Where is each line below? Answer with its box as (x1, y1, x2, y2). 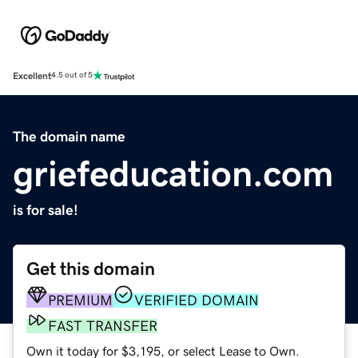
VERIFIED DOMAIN (134, 292, 259, 308)
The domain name (13, 129, 125, 144)
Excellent (13, 70, 51, 81)
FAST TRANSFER (48, 318, 157, 333)
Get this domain (26, 259, 155, 278)
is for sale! (13, 202, 78, 217)
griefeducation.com (13, 154, 333, 192)
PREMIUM (48, 292, 113, 308)
